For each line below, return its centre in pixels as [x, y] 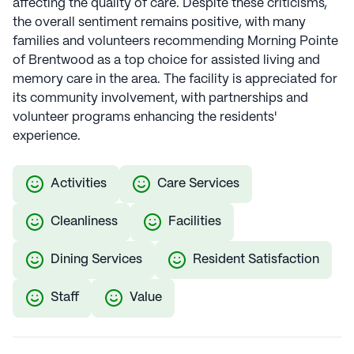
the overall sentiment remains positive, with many [159, 22]
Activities [79, 183]
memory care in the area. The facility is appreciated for [175, 79]
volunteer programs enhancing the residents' [145, 117]
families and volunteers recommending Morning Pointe [175, 41]
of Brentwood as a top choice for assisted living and [166, 60]
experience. [47, 136]
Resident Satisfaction [256, 260]
